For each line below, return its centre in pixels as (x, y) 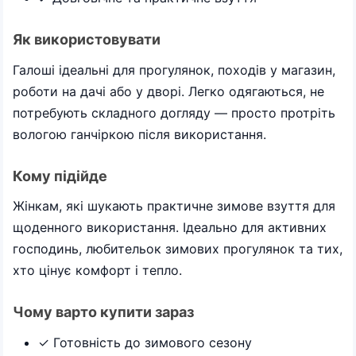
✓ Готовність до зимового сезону (145, 342)
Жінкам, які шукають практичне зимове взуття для (174, 206)
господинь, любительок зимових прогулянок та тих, (178, 249)
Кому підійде (60, 176)
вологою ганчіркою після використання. (139, 134)
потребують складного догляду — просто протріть (174, 112)
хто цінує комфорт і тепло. (97, 270)
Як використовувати (87, 39)
